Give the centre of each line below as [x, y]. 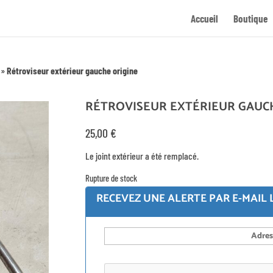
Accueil [204, 18]
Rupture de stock [111, 178]
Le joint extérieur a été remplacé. [142, 156]
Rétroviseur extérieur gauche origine [73, 70]
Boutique [250, 18]
